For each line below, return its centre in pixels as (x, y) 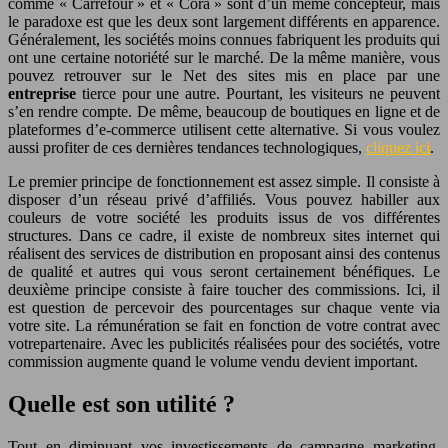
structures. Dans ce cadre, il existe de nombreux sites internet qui (224, 235)
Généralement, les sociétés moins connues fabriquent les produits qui (224, 39)
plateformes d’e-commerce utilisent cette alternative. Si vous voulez (224, 129)
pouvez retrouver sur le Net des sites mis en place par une (224, 75)
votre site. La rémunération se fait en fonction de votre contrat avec (224, 325)
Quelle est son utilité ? (121, 403)
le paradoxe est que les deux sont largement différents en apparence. (224, 21)
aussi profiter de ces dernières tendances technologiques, (187, 147)
